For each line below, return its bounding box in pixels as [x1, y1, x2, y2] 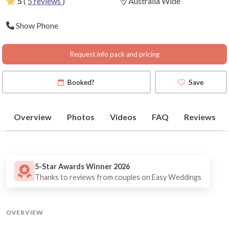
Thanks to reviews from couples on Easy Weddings [35, 173, 201, 182]
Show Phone [16, 20, 58, 30]
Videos [110, 112, 136, 122]
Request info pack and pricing [70, 50, 159, 59]
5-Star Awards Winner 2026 [35, 162, 130, 171]
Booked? [67, 78, 95, 86]
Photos [67, 112, 95, 122]
